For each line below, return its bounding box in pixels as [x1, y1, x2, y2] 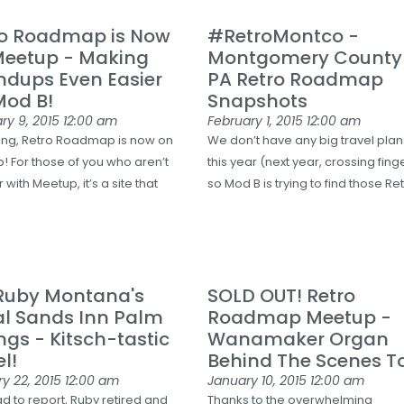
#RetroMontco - [207, 23, 360, 49]
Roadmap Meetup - [207, 305, 392, 330]
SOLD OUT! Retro [207, 283, 356, 308]
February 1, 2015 [207, 112, 308, 130]
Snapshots [207, 88, 308, 114]
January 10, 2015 [207, 372, 311, 390]
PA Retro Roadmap [207, 67, 384, 92]
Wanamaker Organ [207, 326, 390, 352]
